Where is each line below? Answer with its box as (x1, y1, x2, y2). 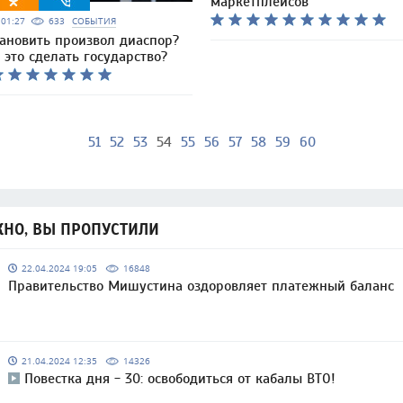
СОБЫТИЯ (72, 15, 116, 27)
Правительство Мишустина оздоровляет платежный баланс (8, 278, 394, 294)
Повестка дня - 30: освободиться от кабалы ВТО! (24, 371, 336, 387)
